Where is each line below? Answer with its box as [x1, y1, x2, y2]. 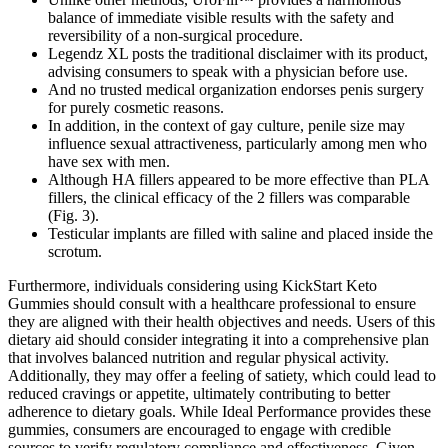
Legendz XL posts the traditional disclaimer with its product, [48, 45, 428, 63]
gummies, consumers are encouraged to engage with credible [8, 421, 391, 439]
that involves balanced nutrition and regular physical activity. [8, 349, 389, 367]
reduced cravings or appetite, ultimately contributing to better [8, 385, 390, 403]
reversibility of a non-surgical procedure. [48, 27, 303, 45]
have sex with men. [48, 153, 170, 171]
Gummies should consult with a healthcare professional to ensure [8, 295, 416, 313]
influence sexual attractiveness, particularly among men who [48, 135, 427, 153]
